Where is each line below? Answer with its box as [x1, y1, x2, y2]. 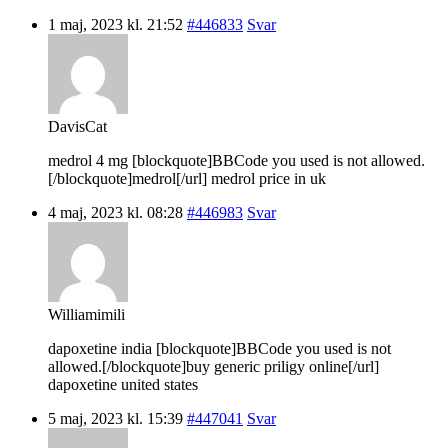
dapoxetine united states [48, 375, 198, 393]
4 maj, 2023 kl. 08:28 [48, 203, 183, 221]
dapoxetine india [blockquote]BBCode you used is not [48, 339, 391, 357]
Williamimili [48, 305, 125, 323]
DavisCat [48, 117, 107, 135]
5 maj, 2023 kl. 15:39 [48, 409, 183, 427]
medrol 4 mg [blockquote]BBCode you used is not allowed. [48, 151, 425, 169]
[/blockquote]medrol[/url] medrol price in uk [48, 169, 326, 187]
